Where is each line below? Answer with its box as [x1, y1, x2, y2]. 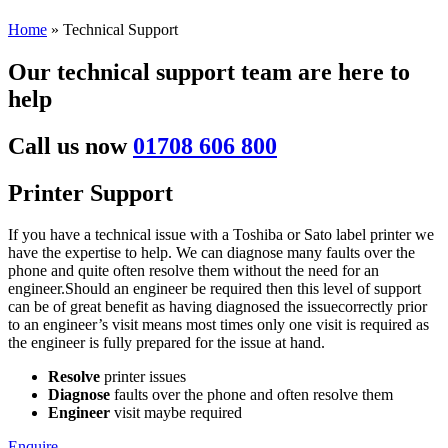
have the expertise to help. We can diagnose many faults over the [8, 244, 415, 262]
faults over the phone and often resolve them [114, 386, 393, 404]
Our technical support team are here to [8, 58, 410, 85]
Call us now [8, 132, 127, 159]
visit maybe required [110, 404, 242, 422]
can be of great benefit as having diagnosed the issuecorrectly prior [8, 298, 427, 316]
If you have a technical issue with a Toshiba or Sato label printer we [8, 226, 434, 244]
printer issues [100, 368, 186, 386]
